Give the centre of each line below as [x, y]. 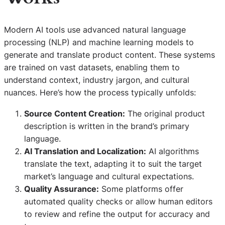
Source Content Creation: [75, 113]
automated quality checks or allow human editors [118, 201]
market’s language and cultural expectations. [109, 176]
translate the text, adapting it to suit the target [113, 163]
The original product [165, 113]
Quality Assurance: [62, 189]
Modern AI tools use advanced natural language [95, 30]
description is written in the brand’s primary [107, 126]
